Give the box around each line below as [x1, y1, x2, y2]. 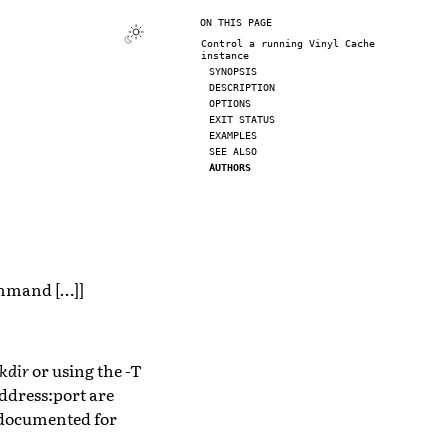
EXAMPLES [209, 129, 257, 142]
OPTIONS [209, 97, 251, 110]
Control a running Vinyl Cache [201, 37, 375, 50]
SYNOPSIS [209, 65, 257, 78]
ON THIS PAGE [200, 16, 272, 29]
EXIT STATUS [209, 113, 275, 126]
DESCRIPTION [209, 81, 275, 94]
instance [201, 49, 249, 62]
